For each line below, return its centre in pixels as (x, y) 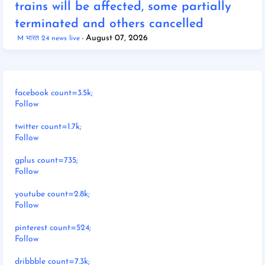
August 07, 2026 (117, 38)
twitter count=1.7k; (48, 127)
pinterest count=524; (53, 228)
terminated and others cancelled (109, 24)
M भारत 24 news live (49, 38)
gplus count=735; (46, 160)
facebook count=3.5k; (54, 93)
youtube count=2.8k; (52, 194)
